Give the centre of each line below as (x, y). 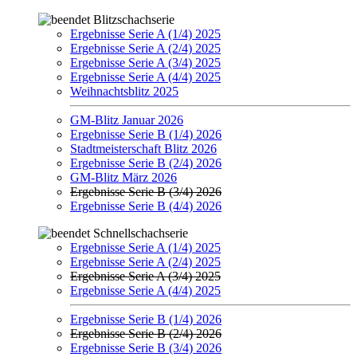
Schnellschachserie (141, 233)
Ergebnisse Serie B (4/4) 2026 (146, 206)
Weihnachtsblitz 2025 (124, 91)
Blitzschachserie (134, 19)
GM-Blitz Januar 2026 (127, 120)
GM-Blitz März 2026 (124, 177)
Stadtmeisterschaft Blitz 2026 (143, 148)
